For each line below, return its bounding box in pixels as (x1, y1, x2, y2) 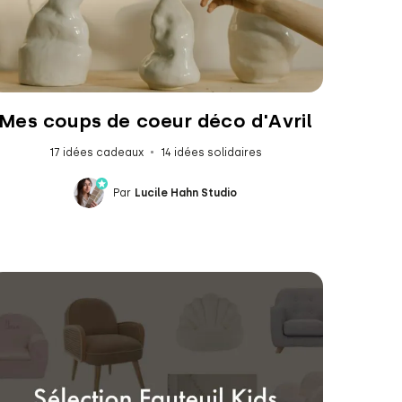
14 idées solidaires (160, 145, 262, 159)
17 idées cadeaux (48, 145, 144, 159)
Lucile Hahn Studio (135, 186, 238, 199)
